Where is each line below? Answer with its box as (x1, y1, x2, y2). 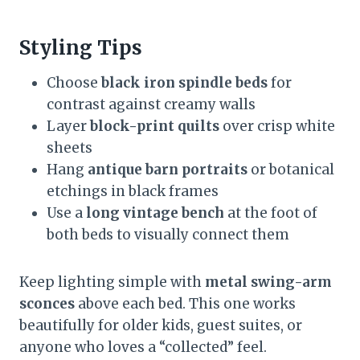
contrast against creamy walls (47, 96, 256, 114)
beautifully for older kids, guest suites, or (19, 317, 302, 335)
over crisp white (219, 117, 335, 136)
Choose (47, 74, 101, 92)
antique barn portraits (88, 161, 247, 179)
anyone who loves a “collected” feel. (19, 338, 267, 357)
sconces (19, 295, 75, 313)
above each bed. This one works (75, 295, 296, 313)
